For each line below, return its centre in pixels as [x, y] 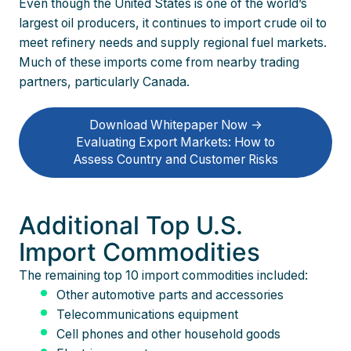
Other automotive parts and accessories [172, 295]
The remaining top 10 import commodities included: [163, 276]
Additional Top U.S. [131, 226]
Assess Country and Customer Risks [175, 159]
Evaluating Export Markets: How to [175, 142]
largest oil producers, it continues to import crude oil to [173, 23]
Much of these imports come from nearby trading [159, 62]
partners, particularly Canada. [104, 81]
